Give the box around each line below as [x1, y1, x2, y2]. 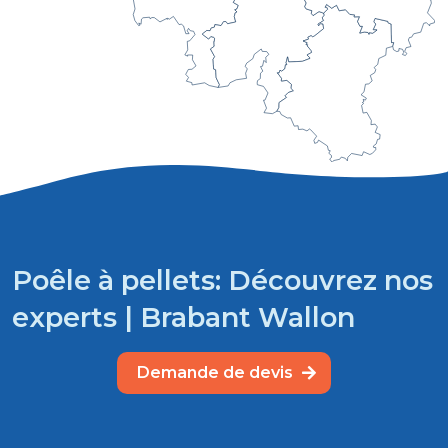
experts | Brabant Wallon [12, 300, 355, 334]
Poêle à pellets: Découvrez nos [12, 263, 433, 297]
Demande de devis [137, 362, 297, 382]
